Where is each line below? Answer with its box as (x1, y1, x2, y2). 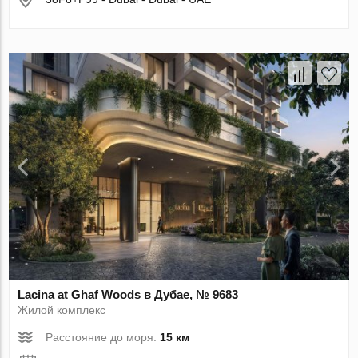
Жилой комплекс (18, 304, 106, 317)
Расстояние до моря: (46, 331, 161, 344)
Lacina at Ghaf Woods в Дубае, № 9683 (18, 288, 239, 302)
